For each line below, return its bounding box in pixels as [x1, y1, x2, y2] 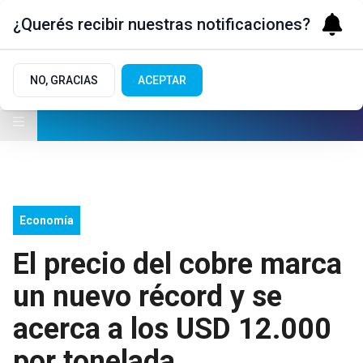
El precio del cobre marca [13, 247, 342, 281]
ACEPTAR [138, 74, 186, 87]
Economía [19, 214, 74, 227]
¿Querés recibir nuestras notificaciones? [13, 15, 310, 34]
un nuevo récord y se [13, 280, 282, 314]
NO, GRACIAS [30, 74, 98, 87]
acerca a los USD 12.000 [13, 312, 331, 346]
